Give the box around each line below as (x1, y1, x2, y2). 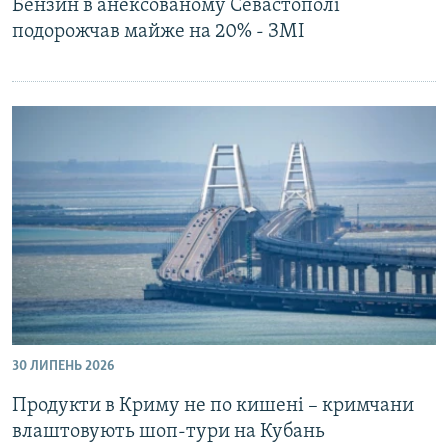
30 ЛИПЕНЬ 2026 (12, 358, 114, 374)
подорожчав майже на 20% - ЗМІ (12, 22, 305, 42)
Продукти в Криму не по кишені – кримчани (12, 395, 414, 416)
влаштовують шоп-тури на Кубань (12, 421, 325, 442)
